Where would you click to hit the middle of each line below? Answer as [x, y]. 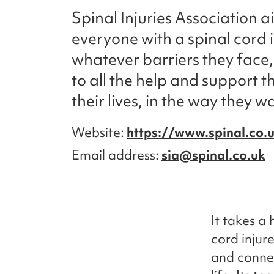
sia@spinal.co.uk [213, 155]
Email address [113, 155]
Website [96, 132]
